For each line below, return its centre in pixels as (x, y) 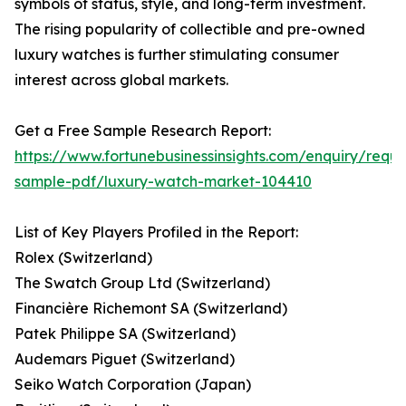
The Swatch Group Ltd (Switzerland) (142, 283)
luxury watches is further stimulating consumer (177, 55)
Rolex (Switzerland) (83, 258)
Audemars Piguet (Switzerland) (125, 359)
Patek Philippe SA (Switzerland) (125, 334)
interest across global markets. (121, 80)
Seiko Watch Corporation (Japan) (133, 385)
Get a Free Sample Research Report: (143, 131)
